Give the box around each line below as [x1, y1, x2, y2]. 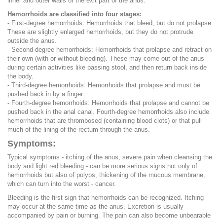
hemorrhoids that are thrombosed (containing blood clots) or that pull [7, 116, 202, 124]
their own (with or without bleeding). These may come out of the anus [7, 54, 204, 62]
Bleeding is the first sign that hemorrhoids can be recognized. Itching [7, 193, 204, 201]
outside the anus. [7, 37, 57, 44]
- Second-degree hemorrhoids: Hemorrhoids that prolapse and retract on [7, 45, 212, 53]
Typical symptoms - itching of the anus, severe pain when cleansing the [7, 153, 212, 161]
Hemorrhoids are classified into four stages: [7, 10, 142, 18]
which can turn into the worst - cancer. [7, 180, 116, 187]
